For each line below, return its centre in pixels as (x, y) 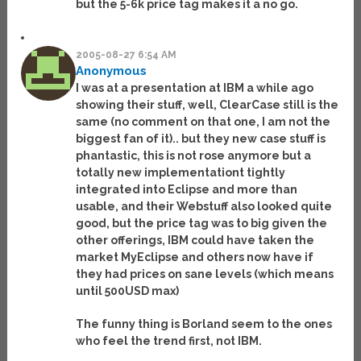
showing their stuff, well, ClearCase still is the (207, 105)
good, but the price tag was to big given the (202, 224)
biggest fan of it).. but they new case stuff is (201, 139)
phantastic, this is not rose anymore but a (194, 156)
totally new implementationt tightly (181, 173)
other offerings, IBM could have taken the (195, 241)
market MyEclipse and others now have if (195, 257)
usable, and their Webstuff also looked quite (204, 207)
